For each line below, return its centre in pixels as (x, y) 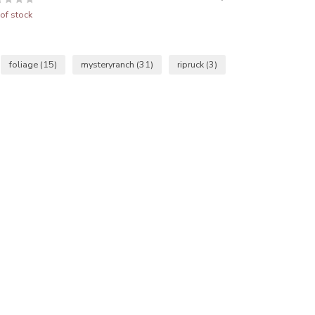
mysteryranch (109, 64)
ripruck (192, 64)
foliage (25, 64)
